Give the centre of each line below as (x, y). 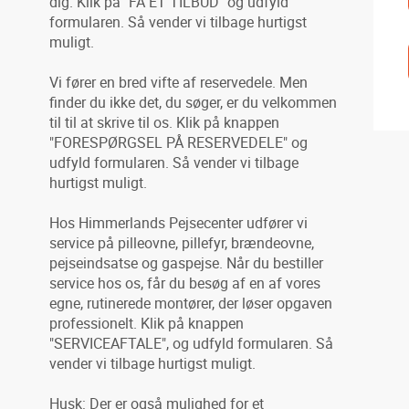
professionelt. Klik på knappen (147, 323)
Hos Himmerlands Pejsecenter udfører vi (179, 223)
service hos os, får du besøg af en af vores (185, 283)
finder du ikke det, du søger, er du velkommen (194, 102)
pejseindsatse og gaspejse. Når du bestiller (187, 263)
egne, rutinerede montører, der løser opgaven (191, 303)
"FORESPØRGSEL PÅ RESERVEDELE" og (179, 142)
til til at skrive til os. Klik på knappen (165, 122)
